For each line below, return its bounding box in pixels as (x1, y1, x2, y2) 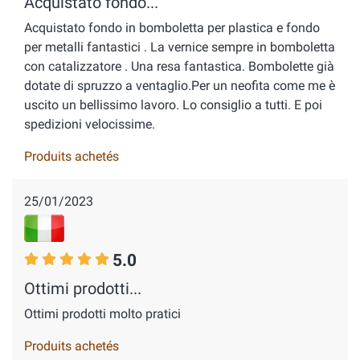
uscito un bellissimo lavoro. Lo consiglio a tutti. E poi (24, 97, 322, 112)
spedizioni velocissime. (24, 117, 155, 132)
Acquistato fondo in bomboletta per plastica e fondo (24, 20, 320, 35)
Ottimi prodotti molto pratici (24, 306, 181, 321)
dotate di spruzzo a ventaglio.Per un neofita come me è (24, 78, 335, 93)
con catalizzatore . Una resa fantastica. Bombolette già (24, 59, 334, 74)
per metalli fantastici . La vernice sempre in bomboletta (24, 39, 335, 55)
